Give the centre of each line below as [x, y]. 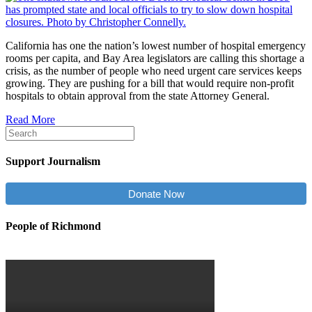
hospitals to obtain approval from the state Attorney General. [138, 95]
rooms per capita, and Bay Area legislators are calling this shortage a [155, 58]
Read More [30, 119]
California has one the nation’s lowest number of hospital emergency [156, 45]
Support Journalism [53, 162]
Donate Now [156, 194]
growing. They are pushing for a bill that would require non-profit [150, 83]
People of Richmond [53, 226]
